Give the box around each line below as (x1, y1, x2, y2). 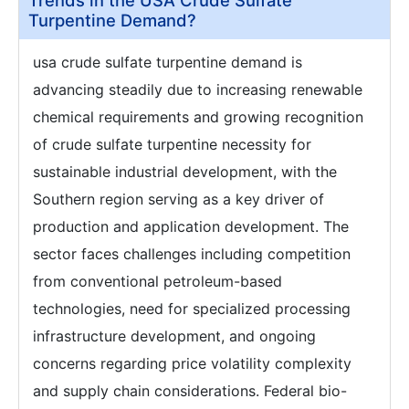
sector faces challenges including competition (33, 245, 351, 264)
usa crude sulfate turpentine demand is (33, 53, 302, 72)
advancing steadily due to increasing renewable (33, 80, 362, 100)
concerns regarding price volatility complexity (33, 354, 351, 373)
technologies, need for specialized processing (33, 299, 351, 319)
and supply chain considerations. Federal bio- (33, 382, 347, 401)
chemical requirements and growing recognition (33, 108, 363, 127)
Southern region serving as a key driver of (33, 190, 324, 209)
